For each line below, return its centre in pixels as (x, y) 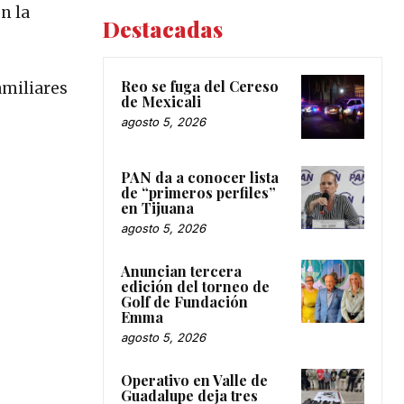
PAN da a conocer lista (200, 177)
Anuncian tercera (181, 271)
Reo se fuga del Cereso (200, 87)
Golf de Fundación (184, 301)
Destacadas (163, 29)
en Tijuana (157, 207)
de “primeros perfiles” (198, 192)
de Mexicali (161, 102)
